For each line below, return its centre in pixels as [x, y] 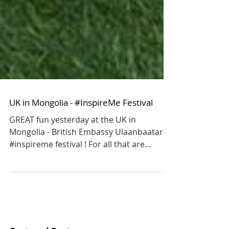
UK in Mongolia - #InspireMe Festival [81, 128]
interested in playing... [52, 182]
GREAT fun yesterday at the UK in [73, 145]
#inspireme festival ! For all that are [77, 170]
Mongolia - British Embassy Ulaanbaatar [86, 157]
